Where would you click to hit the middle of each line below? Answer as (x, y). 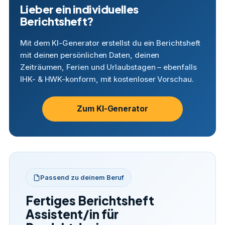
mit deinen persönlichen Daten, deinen (90, 55)
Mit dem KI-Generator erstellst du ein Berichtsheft (110, 43)
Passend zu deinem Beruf (82, 177)
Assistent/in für (72, 214)
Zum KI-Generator (113, 109)
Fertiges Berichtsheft (90, 200)
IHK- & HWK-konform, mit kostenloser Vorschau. (107, 79)
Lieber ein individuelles (79, 9)
